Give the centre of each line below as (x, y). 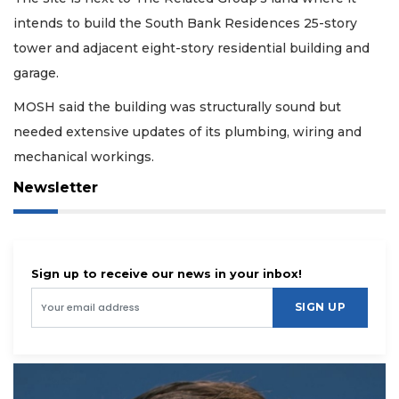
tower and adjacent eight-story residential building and (191, 48)
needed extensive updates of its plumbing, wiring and (187, 132)
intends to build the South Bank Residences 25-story (185, 23)
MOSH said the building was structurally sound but (177, 107)
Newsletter (56, 187)
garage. (36, 73)
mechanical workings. (85, 157)
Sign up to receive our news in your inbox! (167, 273)
